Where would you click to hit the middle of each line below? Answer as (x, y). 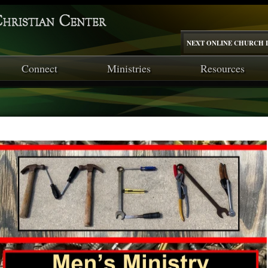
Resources (223, 68)
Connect (39, 68)
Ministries (129, 68)
